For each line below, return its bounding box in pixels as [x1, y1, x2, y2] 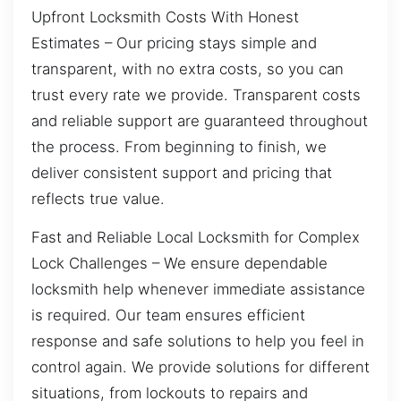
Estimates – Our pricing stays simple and [31, 33, 317, 52]
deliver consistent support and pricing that [31, 163, 332, 182]
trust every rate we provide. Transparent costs [31, 85, 361, 104]
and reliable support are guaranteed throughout [31, 111, 368, 130]
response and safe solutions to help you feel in [31, 331, 364, 350]
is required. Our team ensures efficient [31, 305, 305, 324]
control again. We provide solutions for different [31, 357, 370, 376]
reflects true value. [31, 189, 165, 208]
